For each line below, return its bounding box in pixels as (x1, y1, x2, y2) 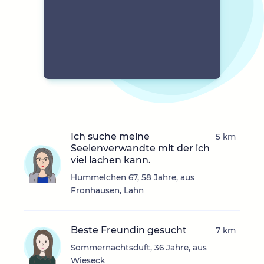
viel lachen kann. (71, 154, 151, 166)
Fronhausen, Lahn (71, 186, 144, 196)
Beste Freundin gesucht (71, 225, 187, 236)
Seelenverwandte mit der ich (71, 143, 210, 154)
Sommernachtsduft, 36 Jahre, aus (71, 243, 207, 253)
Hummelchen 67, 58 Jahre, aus (71, 173, 194, 183)
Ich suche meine (71, 131, 150, 143)
